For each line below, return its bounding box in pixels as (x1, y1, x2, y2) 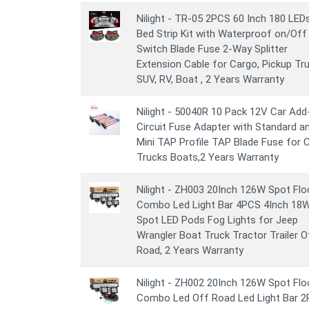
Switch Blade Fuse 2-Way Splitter (137, 43, 288, 55)
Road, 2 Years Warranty (137, 244, 243, 257)
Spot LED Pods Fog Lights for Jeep (137, 214, 298, 226)
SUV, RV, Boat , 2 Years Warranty (137, 73, 284, 86)
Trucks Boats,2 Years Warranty (137, 151, 279, 163)
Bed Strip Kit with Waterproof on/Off (137, 28, 307, 40)
